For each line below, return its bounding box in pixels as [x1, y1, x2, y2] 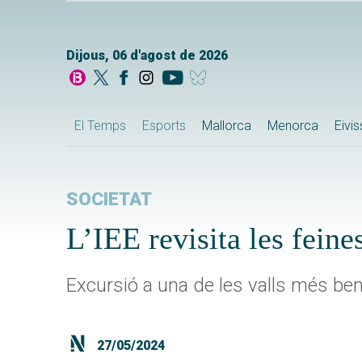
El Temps [74, 118, 126, 134]
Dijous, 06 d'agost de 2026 [66, 48, 228, 64]
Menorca [267, 118, 318, 134]
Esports [142, 118, 186, 134]
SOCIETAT [66, 188, 152, 211]
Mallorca [202, 118, 251, 134]
